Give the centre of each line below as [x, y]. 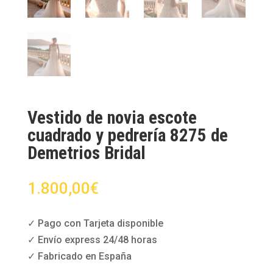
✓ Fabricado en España [79, 256]
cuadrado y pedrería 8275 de [127, 135]
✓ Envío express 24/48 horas [92, 239]
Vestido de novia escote [112, 117]
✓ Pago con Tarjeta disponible [95, 223]
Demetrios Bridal [86, 153]
